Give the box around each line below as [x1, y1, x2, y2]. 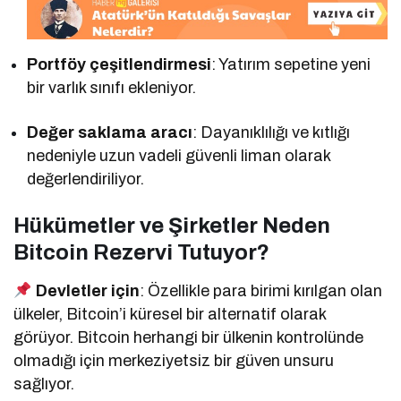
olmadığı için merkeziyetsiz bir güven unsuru [13, 351, 335, 370]
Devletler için [35, 281, 140, 300]
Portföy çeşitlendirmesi [27, 55, 212, 73]
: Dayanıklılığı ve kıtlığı [192, 123, 351, 141]
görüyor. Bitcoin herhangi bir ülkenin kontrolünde [13, 328, 364, 346]
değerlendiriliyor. [27, 169, 144, 188]
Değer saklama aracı [27, 123, 193, 141]
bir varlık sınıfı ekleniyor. [27, 78, 197, 97]
